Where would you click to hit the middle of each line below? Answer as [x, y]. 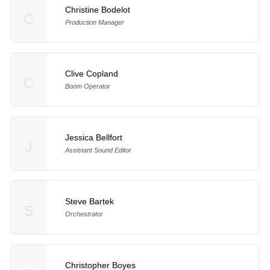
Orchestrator [84, 214]
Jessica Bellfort [93, 137]
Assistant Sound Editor [98, 150]
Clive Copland [91, 74]
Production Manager [94, 23]
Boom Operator [87, 86]
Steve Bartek [89, 201]
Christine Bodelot [97, 10]
